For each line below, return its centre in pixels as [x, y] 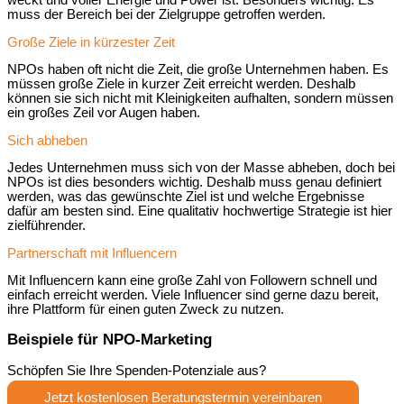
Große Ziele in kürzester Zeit [91, 42]
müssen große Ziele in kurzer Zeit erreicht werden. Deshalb [181, 84]
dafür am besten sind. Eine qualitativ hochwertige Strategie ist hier [200, 211]
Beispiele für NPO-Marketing [110, 340]
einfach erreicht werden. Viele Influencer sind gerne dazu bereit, [193, 295]
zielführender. [46, 226]
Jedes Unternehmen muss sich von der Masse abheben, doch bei [201, 168]
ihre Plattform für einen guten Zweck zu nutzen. [146, 310]
